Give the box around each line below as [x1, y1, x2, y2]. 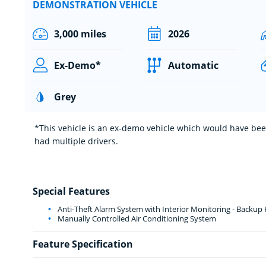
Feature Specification [32, 237, 133, 251]
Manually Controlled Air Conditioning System [55, 213, 216, 224]
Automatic [167, 58, 218, 72]
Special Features [32, 184, 110, 198]
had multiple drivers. [34, 135, 118, 147]
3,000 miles [53, 27, 106, 40]
